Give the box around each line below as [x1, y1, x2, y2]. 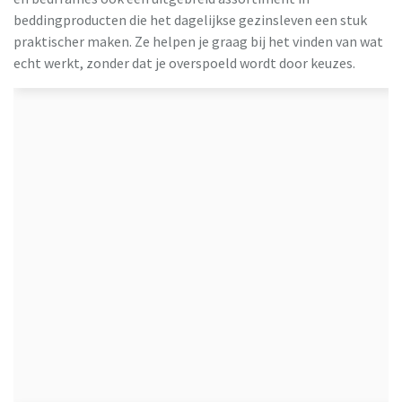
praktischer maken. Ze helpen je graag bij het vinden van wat [13, 32, 383, 51]
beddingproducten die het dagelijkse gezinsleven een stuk [13, 11, 367, 30]
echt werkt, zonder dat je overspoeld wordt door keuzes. [13, 54, 355, 73]
